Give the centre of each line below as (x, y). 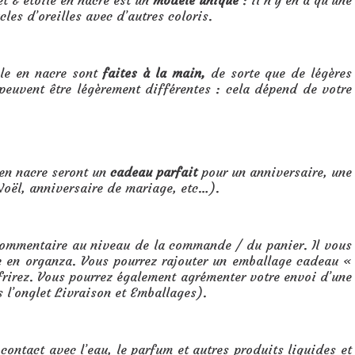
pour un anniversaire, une (275, 172)
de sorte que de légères (279, 73)
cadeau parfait (154, 172)
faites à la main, (154, 73)
